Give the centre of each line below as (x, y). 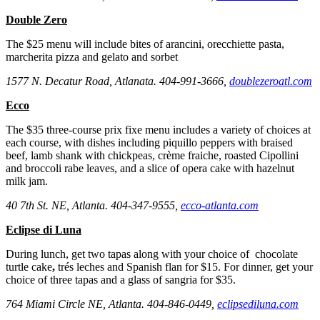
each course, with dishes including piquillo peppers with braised (149, 143)
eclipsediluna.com (258, 304)
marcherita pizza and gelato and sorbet (92, 57)
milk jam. (27, 181)
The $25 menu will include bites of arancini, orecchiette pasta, (145, 44)
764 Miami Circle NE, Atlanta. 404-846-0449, (110, 304)
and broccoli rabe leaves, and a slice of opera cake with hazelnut (150, 169)
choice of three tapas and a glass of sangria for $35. (121, 280)
